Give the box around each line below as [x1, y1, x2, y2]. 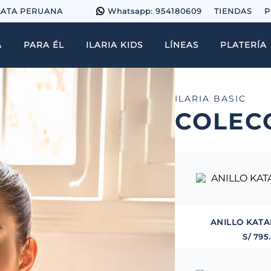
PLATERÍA [220, 39, 267, 50]
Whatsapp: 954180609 [108, 6, 202, 16]
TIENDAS [214, 6, 252, 16]
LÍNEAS [165, 39, 198, 50]
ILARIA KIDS [86, 39, 143, 50]
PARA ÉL [24, 39, 64, 50]
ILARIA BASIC [175, 93, 247, 104]
